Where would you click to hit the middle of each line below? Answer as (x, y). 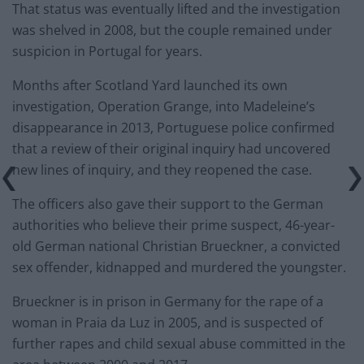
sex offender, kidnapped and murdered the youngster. (179, 268)
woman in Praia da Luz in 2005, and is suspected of (167, 323)
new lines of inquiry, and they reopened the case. (162, 170)
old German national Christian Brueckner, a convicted (176, 247)
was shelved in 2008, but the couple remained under (172, 30)
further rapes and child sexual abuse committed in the (179, 344)
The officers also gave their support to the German (168, 204)
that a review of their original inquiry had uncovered (171, 149)
